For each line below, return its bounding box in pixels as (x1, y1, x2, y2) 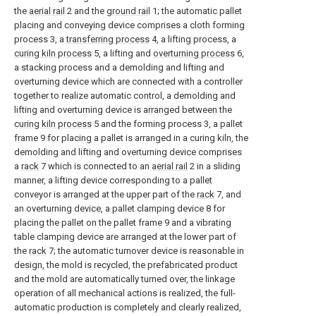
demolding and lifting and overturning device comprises (14, 147, 242, 157)
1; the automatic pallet (150, 6, 242, 16)
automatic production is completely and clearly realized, (14, 302, 241, 312)
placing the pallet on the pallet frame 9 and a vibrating (14, 217, 231, 228)
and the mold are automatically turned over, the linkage (14, 274, 235, 284)
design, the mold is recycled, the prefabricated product (14, 260, 238, 270)
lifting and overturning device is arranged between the (14, 104, 232, 115)
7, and (214, 189, 241, 200)
